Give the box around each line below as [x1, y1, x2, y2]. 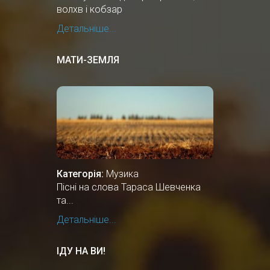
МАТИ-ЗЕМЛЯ [57, 54, 119, 66]
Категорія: [57, 168, 104, 180]
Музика [106, 168, 139, 180]
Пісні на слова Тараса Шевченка [57, 181, 201, 193]
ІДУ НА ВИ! [57, 245, 105, 257]
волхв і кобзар [57, 4, 122, 16]
